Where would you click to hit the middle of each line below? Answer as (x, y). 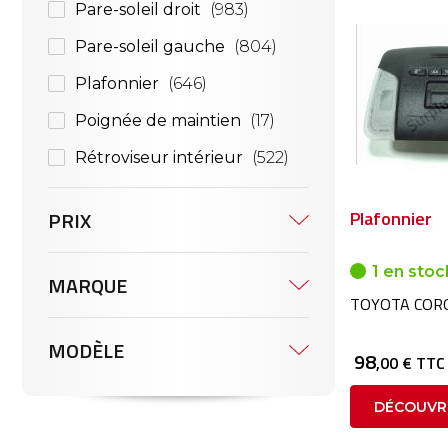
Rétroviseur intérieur (159, 157)
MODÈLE (86, 350)
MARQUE (87, 285)
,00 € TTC (410, 363)
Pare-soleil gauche (150, 46)
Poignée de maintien (158, 120)
